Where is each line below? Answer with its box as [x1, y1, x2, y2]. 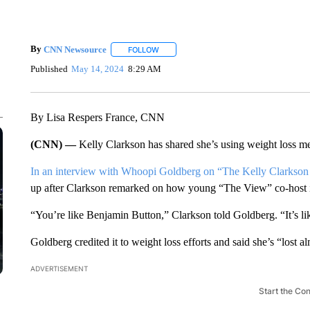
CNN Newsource [43, 44, 107, 55]
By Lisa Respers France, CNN [30, 111, 165, 123]
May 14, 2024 [71, 63, 125, 74]
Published [30, 63, 68, 74]
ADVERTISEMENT [30, 264, 88, 273]
